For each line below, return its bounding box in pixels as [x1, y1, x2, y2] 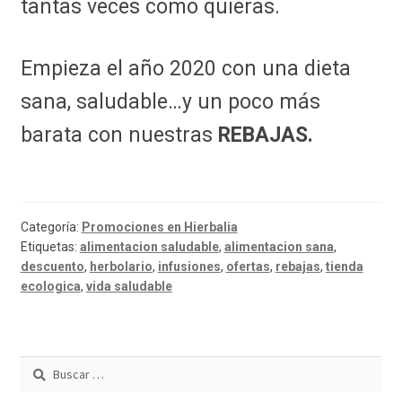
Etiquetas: [20, 239, 80, 254]
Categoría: [20, 219, 82, 234]
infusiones [157, 258, 221, 274]
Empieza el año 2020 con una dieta [20, 57, 351, 82]
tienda [325, 258, 363, 274]
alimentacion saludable [79, 239, 219, 254]
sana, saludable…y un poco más [20, 90, 320, 115]
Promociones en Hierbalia [81, 219, 238, 234]
